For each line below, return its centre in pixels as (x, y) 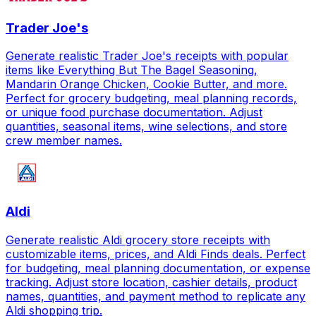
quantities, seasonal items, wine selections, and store (146, 127)
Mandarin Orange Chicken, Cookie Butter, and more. (146, 84)
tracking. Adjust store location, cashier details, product (151, 282)
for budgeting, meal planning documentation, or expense (158, 268)
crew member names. (64, 141)
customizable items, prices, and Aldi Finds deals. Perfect (156, 254)
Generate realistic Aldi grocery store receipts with (138, 239)
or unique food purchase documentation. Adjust (134, 113)
